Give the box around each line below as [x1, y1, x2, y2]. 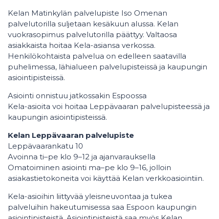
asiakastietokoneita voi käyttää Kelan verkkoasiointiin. [8, 174, 204, 183]
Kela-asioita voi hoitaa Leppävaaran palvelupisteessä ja [8, 102, 210, 111]
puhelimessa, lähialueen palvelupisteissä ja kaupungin [8, 62, 207, 71]
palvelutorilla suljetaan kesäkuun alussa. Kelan [8, 19, 178, 28]
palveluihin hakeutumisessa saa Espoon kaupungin [8, 202, 197, 212]
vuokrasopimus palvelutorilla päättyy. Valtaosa [8, 30, 177, 39]
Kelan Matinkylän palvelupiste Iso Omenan [8, 8, 167, 18]
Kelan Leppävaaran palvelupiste [8, 131, 134, 140]
